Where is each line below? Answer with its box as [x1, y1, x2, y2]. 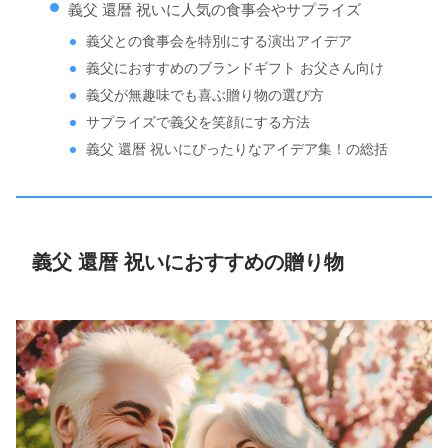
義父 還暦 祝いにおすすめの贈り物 [32, 251, 344, 274]
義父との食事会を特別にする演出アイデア [86, 34, 353, 50]
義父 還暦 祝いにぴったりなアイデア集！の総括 [86, 142, 389, 158]
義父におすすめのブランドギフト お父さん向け [86, 61, 385, 77]
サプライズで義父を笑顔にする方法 [86, 115, 311, 131]
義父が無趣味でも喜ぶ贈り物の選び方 [86, 88, 325, 104]
